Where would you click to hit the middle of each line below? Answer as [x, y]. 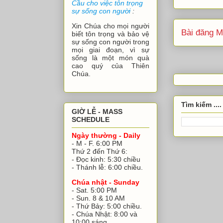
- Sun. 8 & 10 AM [98, 198]
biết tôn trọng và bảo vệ [111, 34]
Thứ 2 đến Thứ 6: [100, 151]
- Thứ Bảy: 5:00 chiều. [107, 206]
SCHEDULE [91, 119]
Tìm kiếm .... [201, 104]
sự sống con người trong [111, 42]
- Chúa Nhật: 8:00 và [105, 214]
